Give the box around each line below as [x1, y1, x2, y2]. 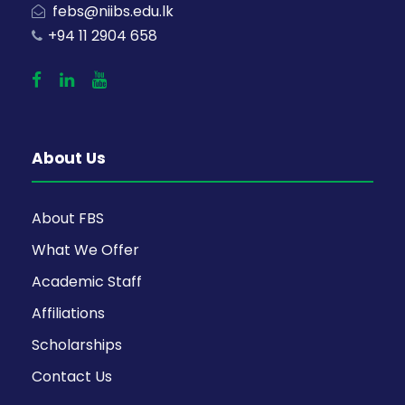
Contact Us [32, 365, 112, 387]
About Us [32, 146, 106, 169]
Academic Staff [32, 270, 142, 292]
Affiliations [32, 302, 105, 324]
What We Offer [32, 239, 139, 260]
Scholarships [32, 334, 122, 355]
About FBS [32, 207, 104, 229]
